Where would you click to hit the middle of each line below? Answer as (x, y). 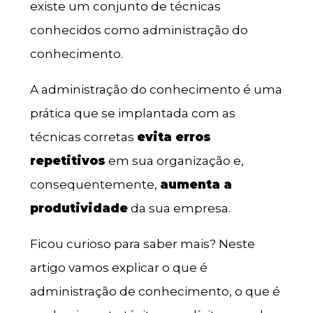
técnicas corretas (83, 137)
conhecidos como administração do (139, 30)
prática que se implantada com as (132, 114)
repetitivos (67, 161)
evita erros (174, 137)
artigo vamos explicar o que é (118, 268)
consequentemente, (95, 185)
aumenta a (196, 185)
